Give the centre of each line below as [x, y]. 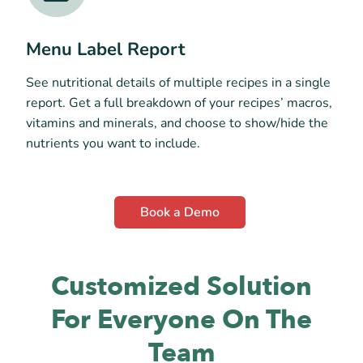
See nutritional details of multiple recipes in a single [178, 82]
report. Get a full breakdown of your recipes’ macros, [179, 102]
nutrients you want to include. [113, 143]
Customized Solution [181, 286]
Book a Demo [179, 212]
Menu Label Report [105, 49]
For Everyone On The [181, 320]
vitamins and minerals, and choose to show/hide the [177, 123]
